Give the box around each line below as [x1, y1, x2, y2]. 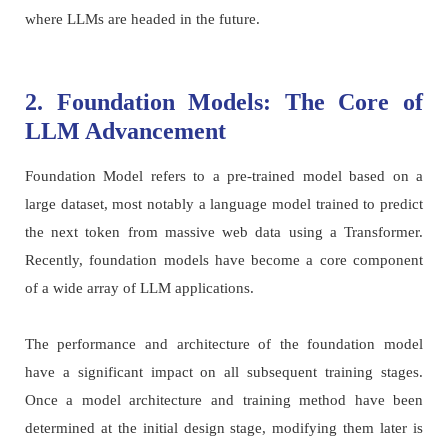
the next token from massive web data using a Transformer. [24, 224, 424, 240]
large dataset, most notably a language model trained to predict [24, 196, 424, 212]
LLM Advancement [24, 118, 226, 144]
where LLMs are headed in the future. [24, 11, 260, 27]
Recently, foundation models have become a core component [24, 252, 424, 268]
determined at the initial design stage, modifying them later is [24, 420, 424, 436]
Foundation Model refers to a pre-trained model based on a [24, 168, 424, 184]
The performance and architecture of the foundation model [24, 336, 424, 352]
